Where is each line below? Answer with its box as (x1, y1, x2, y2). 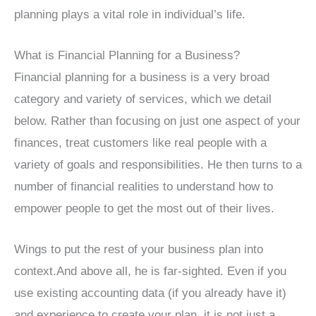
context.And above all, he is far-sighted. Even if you (14, 265, 286, 279)
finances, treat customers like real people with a (14, 136, 267, 150)
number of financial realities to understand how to (14, 180, 273, 194)
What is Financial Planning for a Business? (14, 49, 240, 63)
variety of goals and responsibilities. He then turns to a (14, 158, 302, 172)
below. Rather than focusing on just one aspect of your (14, 114, 300, 128)
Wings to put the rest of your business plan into (14, 243, 263, 257)
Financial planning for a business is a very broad (14, 71, 269, 85)
